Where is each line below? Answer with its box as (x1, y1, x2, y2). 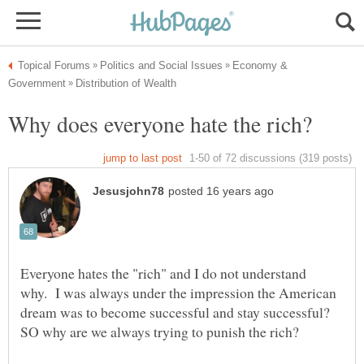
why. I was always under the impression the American (20, 283, 336, 303)
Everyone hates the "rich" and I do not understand (20, 263, 306, 284)
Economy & (232, 59, 288, 71)
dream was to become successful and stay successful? (20, 302, 335, 323)
